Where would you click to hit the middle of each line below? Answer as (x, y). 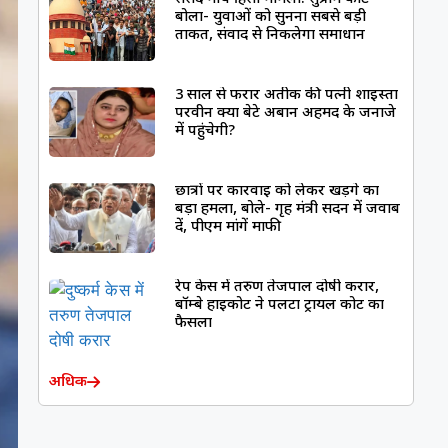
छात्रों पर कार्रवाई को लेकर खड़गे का (277, 192)
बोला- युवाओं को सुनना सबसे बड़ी (271, 18)
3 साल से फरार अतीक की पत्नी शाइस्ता (287, 96)
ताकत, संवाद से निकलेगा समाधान (270, 36)
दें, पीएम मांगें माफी (228, 228)
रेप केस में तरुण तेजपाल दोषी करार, (277, 288)
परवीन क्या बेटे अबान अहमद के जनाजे (286, 114)
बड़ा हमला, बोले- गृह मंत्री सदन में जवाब (288, 210)
